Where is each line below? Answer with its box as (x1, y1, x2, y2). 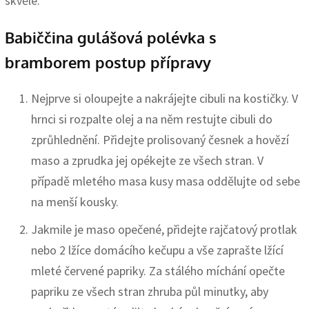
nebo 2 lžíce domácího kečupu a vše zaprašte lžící (31, 241, 283, 258)
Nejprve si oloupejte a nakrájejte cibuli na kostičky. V (31, 90, 298, 106)
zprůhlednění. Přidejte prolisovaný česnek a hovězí (31, 131, 289, 148)
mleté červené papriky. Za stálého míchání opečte (31, 262, 285, 279)
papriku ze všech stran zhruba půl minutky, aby (31, 283, 268, 299)
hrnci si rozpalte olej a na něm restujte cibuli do (31, 110, 272, 127)
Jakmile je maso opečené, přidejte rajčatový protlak (31, 221, 297, 237)
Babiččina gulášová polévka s (5, 27, 217, 47)
